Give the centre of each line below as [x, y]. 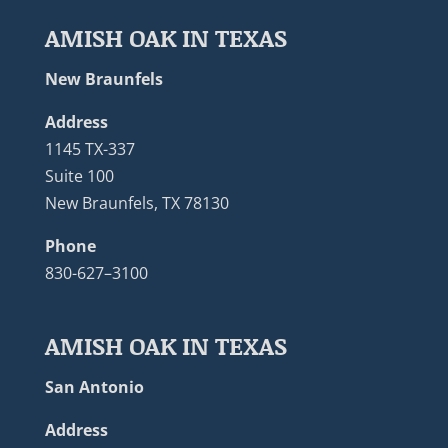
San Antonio [94, 386]
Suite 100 [79, 175]
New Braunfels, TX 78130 [136, 202]
